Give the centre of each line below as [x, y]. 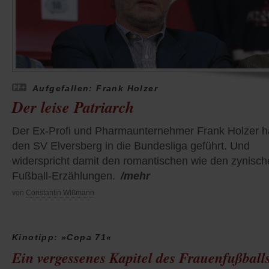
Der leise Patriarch [73, 107]
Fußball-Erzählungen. [64, 176]
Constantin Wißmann [60, 192]
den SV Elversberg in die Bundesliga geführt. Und [131, 146]
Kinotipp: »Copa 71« [62, 237]
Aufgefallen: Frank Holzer [95, 88]
